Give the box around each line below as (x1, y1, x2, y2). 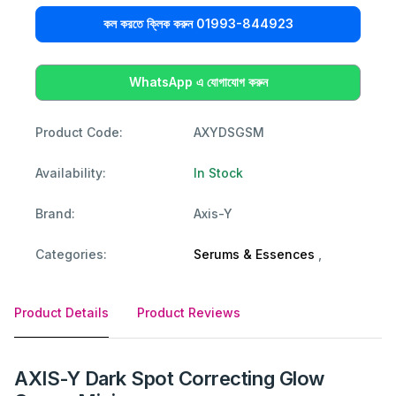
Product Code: (35, 124, 123, 140)
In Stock (194, 164, 243, 180)
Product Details (14, 304, 109, 320)
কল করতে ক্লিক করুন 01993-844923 (103, 16, 293, 32)
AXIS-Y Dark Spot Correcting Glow (14, 366, 324, 390)
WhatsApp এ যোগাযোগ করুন (128, 74, 268, 90)
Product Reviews (137, 304, 240, 320)
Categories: (35, 246, 107, 262)
